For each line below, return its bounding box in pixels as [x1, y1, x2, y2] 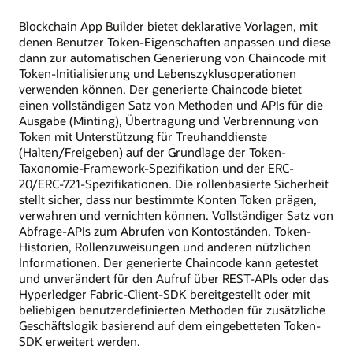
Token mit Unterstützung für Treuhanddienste [19, 128, 267, 145]
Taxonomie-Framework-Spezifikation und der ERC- [19, 160, 294, 176]
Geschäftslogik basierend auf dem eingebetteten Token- [19, 318, 321, 334]
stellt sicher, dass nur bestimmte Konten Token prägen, [19, 191, 317, 208]
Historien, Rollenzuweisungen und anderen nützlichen [19, 239, 311, 255]
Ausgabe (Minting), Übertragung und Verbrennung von [19, 113, 318, 129]
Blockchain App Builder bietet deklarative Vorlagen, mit [19, 18, 318, 35]
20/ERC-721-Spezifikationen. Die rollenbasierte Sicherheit [19, 176, 329, 192]
